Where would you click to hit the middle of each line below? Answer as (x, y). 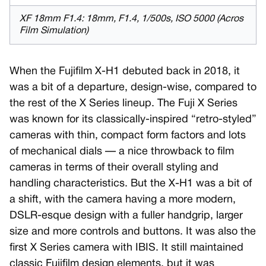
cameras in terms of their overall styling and (114, 168)
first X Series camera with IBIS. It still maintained (126, 248)
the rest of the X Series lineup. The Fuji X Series (123, 104)
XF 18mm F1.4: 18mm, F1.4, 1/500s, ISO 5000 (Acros (132, 19)
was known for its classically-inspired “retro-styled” (133, 120)
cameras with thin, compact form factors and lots (128, 136)
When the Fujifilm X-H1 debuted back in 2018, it (125, 72)
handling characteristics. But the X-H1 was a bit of (131, 184)
